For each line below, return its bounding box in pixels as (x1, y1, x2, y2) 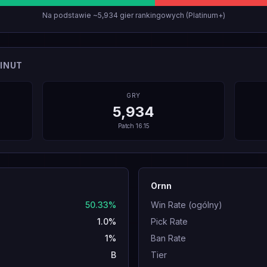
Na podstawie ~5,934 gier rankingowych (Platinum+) (42, 11, 225, 20)
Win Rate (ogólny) (151, 200, 222, 210)
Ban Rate (151, 233, 186, 243)
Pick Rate (151, 216, 188, 226)
